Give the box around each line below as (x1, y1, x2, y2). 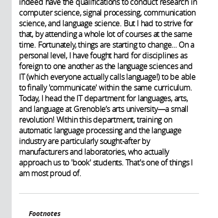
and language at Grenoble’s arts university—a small (19, 103, 188, 114)
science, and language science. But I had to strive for (19, 18, 193, 29)
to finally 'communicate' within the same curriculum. (19, 82, 192, 93)
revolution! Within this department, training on (19, 114, 172, 125)
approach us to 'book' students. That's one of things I (19, 157, 193, 168)
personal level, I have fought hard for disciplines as (19, 50, 187, 61)
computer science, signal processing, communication (19, 7, 196, 18)
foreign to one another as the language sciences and (19, 60, 193, 72)
